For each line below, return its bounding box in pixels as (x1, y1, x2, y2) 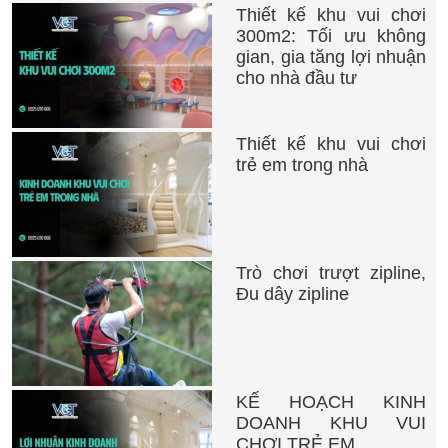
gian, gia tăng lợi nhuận (236, 46, 426, 67)
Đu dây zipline (236, 283, 349, 304)
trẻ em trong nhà (236, 154, 368, 175)
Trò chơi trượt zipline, (236, 262, 426, 283)
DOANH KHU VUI (236, 412, 426, 433)
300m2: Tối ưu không (236, 25, 426, 46)
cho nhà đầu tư (236, 67, 357, 88)
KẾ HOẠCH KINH (236, 391, 426, 412)
